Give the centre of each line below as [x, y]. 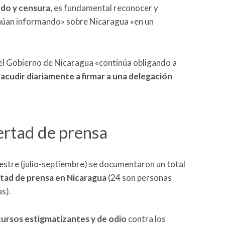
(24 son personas [139, 177]
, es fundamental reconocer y [104, 8]
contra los [146, 218]
